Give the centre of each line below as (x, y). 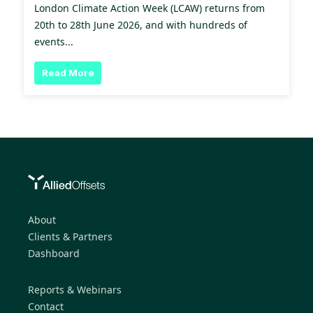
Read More (68, 72)
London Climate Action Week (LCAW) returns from (150, 8)
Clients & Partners (70, 237)
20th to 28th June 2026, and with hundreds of (141, 25)
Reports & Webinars (75, 289)
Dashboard (54, 254)
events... (54, 42)
